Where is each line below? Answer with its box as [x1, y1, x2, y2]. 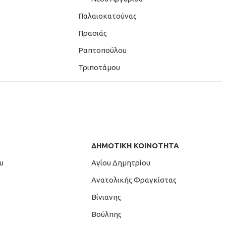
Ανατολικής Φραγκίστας [91, 176, 177, 184]
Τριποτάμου [75, 63, 120, 72]
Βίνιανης [91, 193, 121, 201]
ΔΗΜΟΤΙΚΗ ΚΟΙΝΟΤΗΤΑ [91, 141, 179, 150]
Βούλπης [91, 210, 122, 218]
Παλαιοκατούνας [75, 12, 137, 20]
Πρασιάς [75, 29, 107, 37]
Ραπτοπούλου [75, 46, 127, 54]
